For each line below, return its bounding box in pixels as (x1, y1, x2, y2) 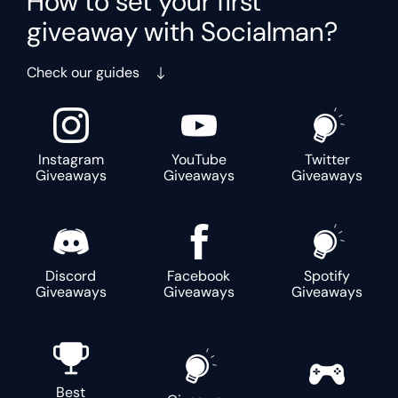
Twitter (304, 150, 350, 169)
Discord (45, 267, 97, 285)
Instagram (37, 150, 104, 169)
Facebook (167, 267, 231, 285)
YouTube (171, 150, 227, 169)
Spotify (304, 267, 351, 285)
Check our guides (27, 63, 139, 82)
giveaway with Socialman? (27, 14, 338, 49)
